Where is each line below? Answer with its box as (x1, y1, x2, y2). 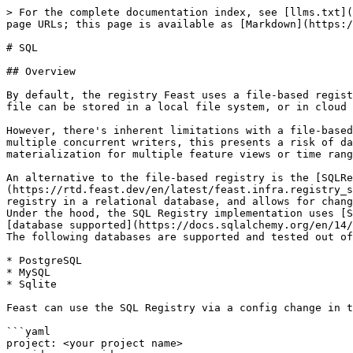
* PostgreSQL (6, 255, 82, 266)
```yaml (6, 325, 50, 337)
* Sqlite (6, 278, 57, 290)
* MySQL (6, 266, 50, 278)
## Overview (6, 65, 76, 77)
